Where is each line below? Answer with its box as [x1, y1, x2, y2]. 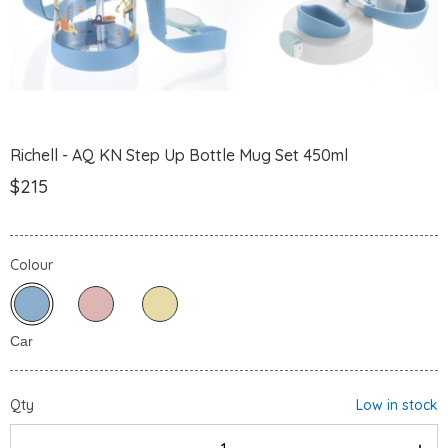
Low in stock [356, 395, 438, 414]
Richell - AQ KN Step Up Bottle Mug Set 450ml [10, 145, 348, 166]
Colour [10, 255, 53, 274]
